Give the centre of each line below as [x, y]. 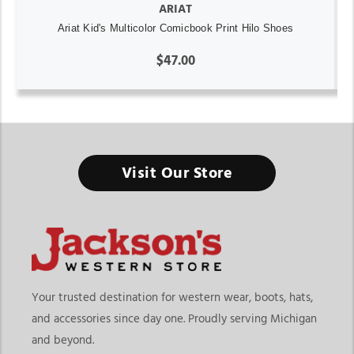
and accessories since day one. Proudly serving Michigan [174, 318]
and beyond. [63, 340]
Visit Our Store [177, 173]
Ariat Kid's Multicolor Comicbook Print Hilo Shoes [175, 28]
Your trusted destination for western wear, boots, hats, [172, 297]
